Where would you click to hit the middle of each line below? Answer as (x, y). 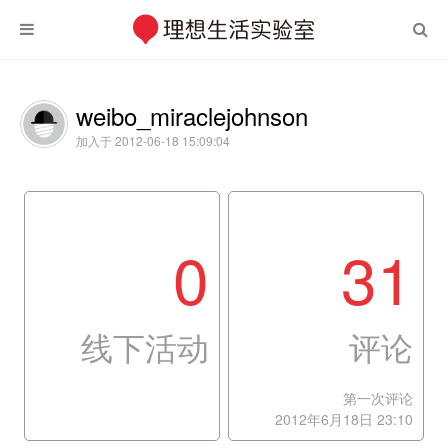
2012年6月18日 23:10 (343, 419)
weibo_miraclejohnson (192, 115)
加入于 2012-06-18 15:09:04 (153, 140)
